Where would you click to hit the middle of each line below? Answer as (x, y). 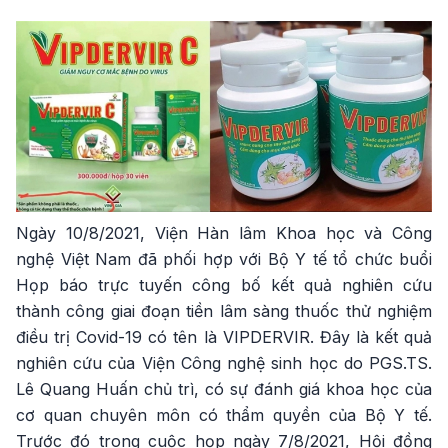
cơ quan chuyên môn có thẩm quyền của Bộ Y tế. (224, 415)
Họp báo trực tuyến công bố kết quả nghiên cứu (224, 285)
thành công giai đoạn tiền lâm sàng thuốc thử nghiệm (224, 311)
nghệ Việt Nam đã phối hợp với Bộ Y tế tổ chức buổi (224, 259)
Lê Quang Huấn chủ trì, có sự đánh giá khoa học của (224, 389)
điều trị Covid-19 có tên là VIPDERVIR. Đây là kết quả (224, 337)
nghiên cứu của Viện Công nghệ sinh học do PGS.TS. (224, 363)
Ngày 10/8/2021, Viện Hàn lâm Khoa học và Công (224, 233)
